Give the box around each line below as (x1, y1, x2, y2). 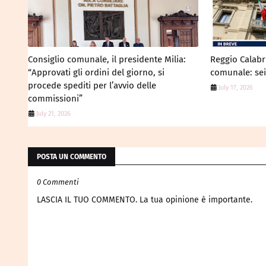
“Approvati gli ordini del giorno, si (28, 67, 164, 78)
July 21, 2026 (36, 110, 71, 118)
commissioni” (28, 93, 83, 104)
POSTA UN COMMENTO (37, 153, 106, 161)
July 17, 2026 (218, 84, 253, 91)
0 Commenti (37, 178, 79, 186)
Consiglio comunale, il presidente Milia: (28, 54, 186, 65)
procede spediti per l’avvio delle (28, 80, 156, 91)
